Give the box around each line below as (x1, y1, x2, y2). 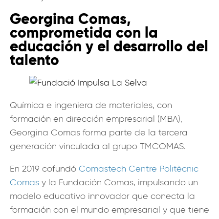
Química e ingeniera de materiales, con (10, 99, 172, 110)
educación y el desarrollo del (10, 37, 208, 56)
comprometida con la (10, 23, 158, 42)
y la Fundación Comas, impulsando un (39, 176, 198, 188)
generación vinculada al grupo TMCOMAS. (10, 140, 186, 152)
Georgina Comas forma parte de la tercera (10, 127, 188, 138)
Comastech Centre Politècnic (79, 163, 198, 174)
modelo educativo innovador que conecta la (10, 190, 195, 201)
